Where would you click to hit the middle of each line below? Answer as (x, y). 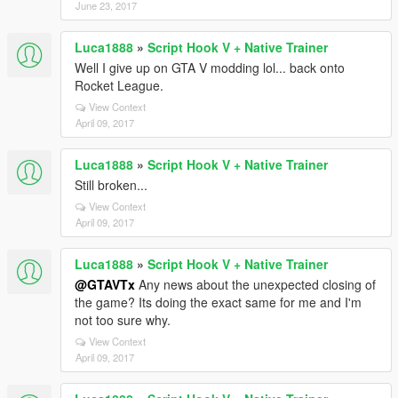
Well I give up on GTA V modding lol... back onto (210, 68)
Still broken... (111, 185)
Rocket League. (119, 85)
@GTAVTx (105, 284)
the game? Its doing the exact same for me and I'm (218, 302)
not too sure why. (123, 320)
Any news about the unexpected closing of (255, 284)
